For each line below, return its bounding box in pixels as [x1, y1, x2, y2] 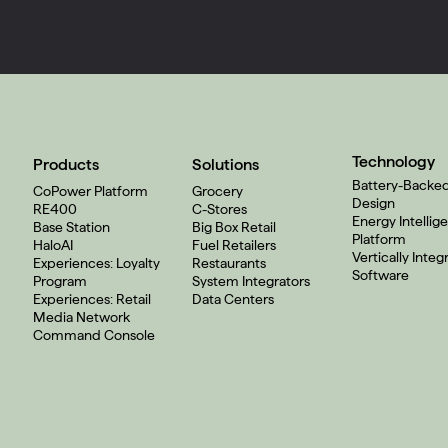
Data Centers [192, 291, 274, 307]
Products [32, 155, 99, 174]
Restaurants [192, 255, 266, 271]
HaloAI [32, 237, 73, 253]
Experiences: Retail [32, 291, 151, 307]
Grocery [192, 183, 243, 199]
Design [351, 195, 395, 211]
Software [351, 267, 409, 283]
